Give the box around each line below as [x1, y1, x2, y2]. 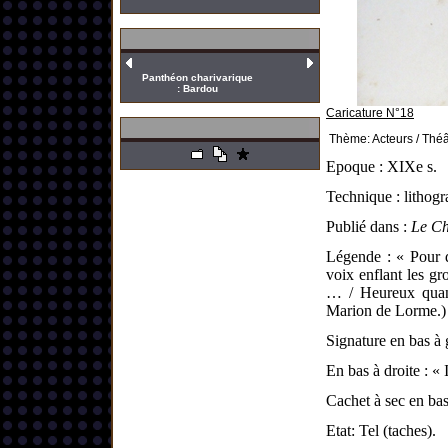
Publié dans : [326, 218, 411, 235]
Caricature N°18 [326, 106, 414, 120]
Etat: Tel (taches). [326, 422, 436, 439]
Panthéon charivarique [141, 72, 253, 83]
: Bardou [176, 83, 218, 94]
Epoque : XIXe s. [326, 158, 437, 175]
